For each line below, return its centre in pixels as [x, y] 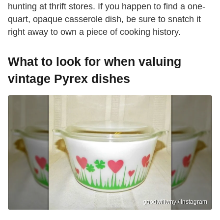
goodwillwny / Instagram [175, 202]
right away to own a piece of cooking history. [94, 32]
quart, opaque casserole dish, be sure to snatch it [104, 19]
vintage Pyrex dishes [69, 78]
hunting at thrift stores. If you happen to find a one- [107, 6]
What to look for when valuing [95, 61]
